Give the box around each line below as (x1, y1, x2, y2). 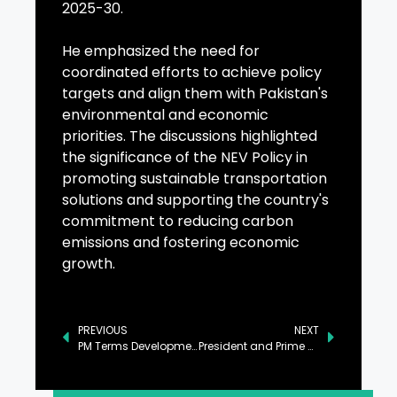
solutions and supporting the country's (62, 190, 329, 211)
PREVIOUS (78, 323, 128, 339)
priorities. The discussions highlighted (62, 126, 317, 147)
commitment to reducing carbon (62, 211, 293, 232)
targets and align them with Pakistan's (62, 83, 328, 105)
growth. (62, 253, 115, 275)
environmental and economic (62, 105, 269, 126)
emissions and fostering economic (62, 232, 300, 253)
